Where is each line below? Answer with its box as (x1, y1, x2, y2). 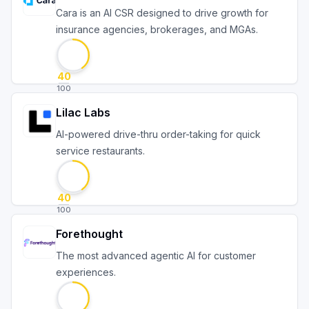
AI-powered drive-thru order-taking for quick (56, 128, 261, 140)
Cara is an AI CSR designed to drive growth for (56, 7, 268, 19)
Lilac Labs (56, 106, 110, 119)
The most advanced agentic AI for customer (56, 250, 256, 261)
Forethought (56, 227, 123, 241)
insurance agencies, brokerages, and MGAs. (56, 23, 258, 35)
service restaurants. (56, 145, 145, 157)
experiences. (56, 266, 116, 278)
